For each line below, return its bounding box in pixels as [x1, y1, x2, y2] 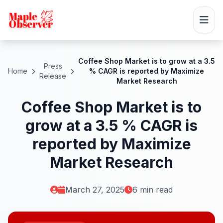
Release [39, 72, 66, 80]
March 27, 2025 [65, 185, 124, 195]
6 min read [132, 185, 173, 195]
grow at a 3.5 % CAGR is [25, 116, 198, 134]
